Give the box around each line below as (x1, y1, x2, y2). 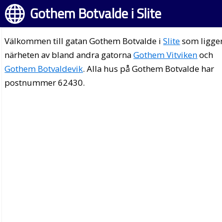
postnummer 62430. (4, 77, 85, 88)
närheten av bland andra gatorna (4, 49, 134, 60)
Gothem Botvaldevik (4, 63, 83, 74)
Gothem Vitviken (133, 49, 198, 60)
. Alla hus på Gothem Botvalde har (83, 63, 215, 74)
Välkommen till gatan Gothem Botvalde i (4, 35, 164, 47)
